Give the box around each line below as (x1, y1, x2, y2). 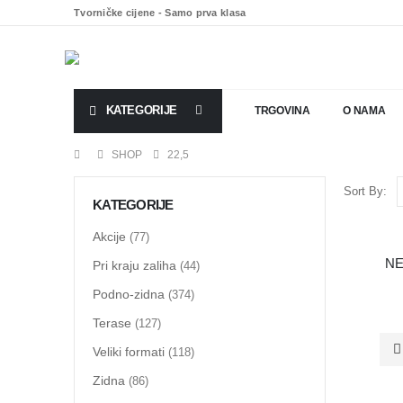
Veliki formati (93, 344, 165, 359)
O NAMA (342, 104, 387, 118)
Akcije (93, 228, 126, 244)
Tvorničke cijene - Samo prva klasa (74, 6, 246, 18)
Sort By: (344, 184, 387, 198)
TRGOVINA (254, 104, 310, 118)
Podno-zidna (93, 286, 165, 301)
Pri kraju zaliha (93, 257, 176, 273)
